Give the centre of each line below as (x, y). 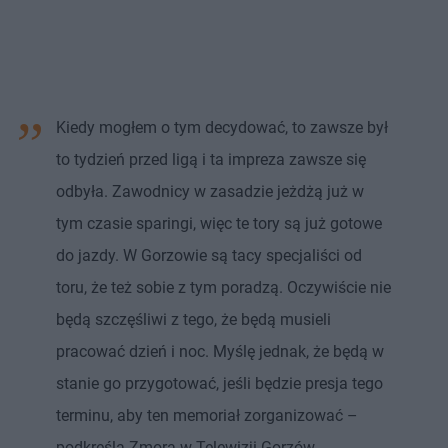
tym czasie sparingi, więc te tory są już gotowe (219, 224)
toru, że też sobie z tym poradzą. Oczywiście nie (223, 288)
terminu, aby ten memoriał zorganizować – (207, 416)
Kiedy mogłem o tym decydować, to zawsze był (222, 128)
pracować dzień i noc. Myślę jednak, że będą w (220, 352)
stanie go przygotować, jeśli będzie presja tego (219, 384)
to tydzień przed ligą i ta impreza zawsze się (211, 160)
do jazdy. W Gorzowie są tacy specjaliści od (209, 256)
